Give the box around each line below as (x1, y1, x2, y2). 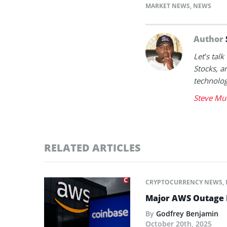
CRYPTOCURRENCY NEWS (145, 177, 222, 186)
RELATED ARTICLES (44, 140, 141, 155)
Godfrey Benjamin (156, 208, 218, 218)
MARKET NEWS (145, 1, 190, 10)
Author (194, 33, 225, 45)
